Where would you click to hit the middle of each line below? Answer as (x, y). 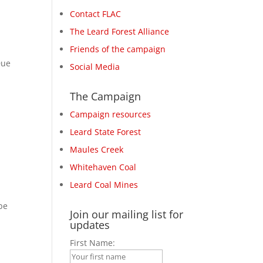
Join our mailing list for (127, 214)
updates (90, 225)
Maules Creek (97, 149)
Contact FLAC (96, 14)
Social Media (95, 67)
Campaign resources (111, 114)
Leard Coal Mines (104, 185)
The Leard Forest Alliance (120, 31)
